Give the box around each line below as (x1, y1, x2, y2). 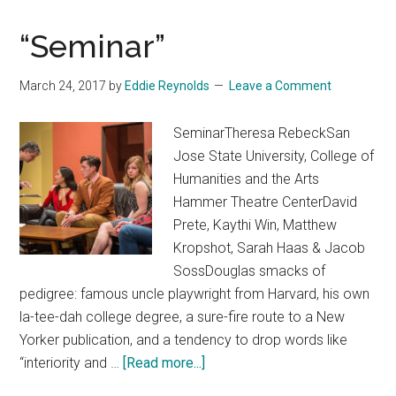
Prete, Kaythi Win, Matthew (173, 217, 338, 234)
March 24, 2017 (19, 79, 107, 94)
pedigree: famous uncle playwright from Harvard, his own (19, 286, 370, 303)
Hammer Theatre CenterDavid (173, 194, 358, 211)
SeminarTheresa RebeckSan (173, 125, 351, 142)
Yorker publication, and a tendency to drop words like (19, 331, 348, 349)
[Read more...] (123, 354, 206, 372)
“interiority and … (19, 354, 124, 372)
